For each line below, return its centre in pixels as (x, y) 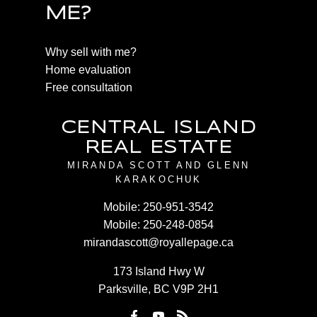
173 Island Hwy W (158, 272)
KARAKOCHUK (158, 180)
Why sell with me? (91, 52)
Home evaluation (88, 70)
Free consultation (89, 88)
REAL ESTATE (158, 149)
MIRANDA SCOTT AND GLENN (158, 166)
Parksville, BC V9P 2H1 (158, 289)
